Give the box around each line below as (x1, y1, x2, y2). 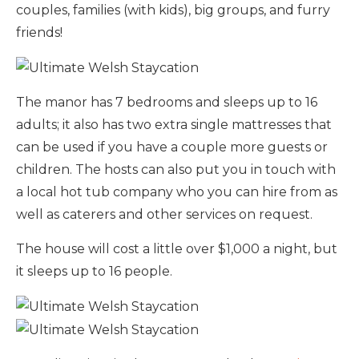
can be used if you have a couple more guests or (16, 139, 328, 155)
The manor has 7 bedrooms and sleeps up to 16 (16, 95, 317, 111)
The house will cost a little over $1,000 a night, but (16, 241, 337, 257)
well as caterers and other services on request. (16, 207, 313, 223)
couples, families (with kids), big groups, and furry (16, 2, 330, 18)
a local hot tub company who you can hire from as (16, 184, 337, 200)
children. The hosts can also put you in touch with (16, 162, 336, 178)
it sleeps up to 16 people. (16, 264, 172, 280)
